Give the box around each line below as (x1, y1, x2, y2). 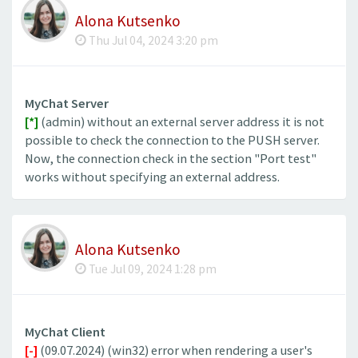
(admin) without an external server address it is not (38, 113, 324, 130)
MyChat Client (25, 324, 105, 341)
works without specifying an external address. (25, 168, 280, 185)
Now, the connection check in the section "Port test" (25, 149, 316, 167)
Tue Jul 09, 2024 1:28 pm (86, 261, 217, 277)
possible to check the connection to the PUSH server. (25, 131, 320, 149)
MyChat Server (25, 94, 109, 112)
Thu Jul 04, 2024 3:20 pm (86, 32, 218, 48)
